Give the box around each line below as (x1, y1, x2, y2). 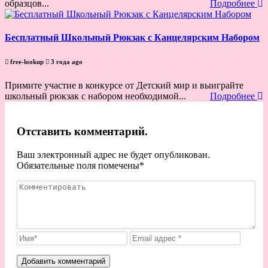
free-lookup (8, 58, 45, 66)
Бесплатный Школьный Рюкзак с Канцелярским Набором (5, 32, 260, 43)
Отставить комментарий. (17, 124, 148, 138)
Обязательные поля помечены (17, 160, 139, 170)
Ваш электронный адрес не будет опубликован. (17, 149, 210, 160)
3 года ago (49, 58, 83, 66)
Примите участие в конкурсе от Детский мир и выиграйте (5, 80, 243, 91)
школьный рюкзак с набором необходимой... (5, 91, 186, 102)
